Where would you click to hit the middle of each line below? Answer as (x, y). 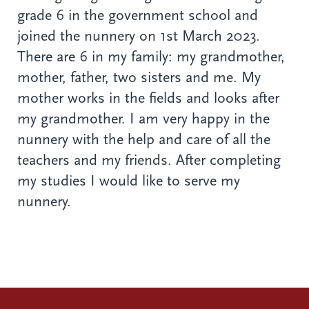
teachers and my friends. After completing (149, 160)
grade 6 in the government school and (138, 16)
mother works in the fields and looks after (148, 98)
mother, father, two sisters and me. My (139, 78)
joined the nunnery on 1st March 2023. (139, 36)
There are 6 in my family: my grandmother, (151, 57)
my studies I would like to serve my (129, 181)
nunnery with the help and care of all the (144, 140)
